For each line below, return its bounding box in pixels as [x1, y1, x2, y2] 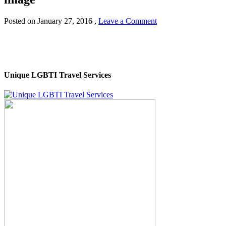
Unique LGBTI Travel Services [4, 71, 111, 80]
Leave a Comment [98, 16, 157, 25]
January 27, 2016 [37, 16, 92, 25]
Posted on [4, 16, 37, 25]
